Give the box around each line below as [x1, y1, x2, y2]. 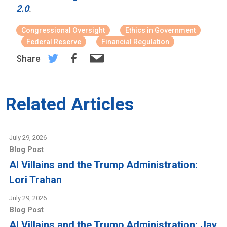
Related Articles [6, 94, 134, 116]
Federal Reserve [26, 37, 82, 46]
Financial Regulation [101, 37, 170, 46]
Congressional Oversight [21, 26, 105, 35]
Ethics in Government [125, 26, 196, 35]
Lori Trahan [9, 174, 62, 186]
